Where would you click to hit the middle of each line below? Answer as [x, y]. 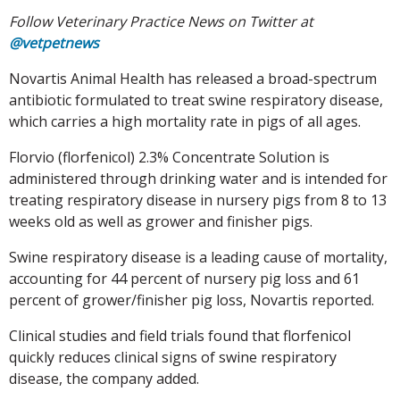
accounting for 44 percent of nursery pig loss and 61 [184, 278]
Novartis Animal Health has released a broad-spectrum [193, 78]
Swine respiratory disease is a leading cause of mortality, [198, 257]
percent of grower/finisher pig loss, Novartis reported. [192, 300]
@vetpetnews [54, 42]
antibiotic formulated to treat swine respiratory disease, [196, 100]
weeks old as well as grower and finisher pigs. [161, 221]
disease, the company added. [104, 378]
